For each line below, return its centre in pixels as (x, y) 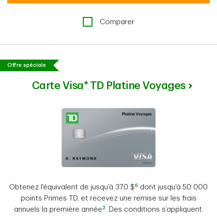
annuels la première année (58, 209)
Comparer (117, 22)
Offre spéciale (27, 65)
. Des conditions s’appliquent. (154, 209)
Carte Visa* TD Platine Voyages (108, 85)
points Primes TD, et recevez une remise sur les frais (108, 198)
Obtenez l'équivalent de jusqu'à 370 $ (72, 187)
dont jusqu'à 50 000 (173, 187)
